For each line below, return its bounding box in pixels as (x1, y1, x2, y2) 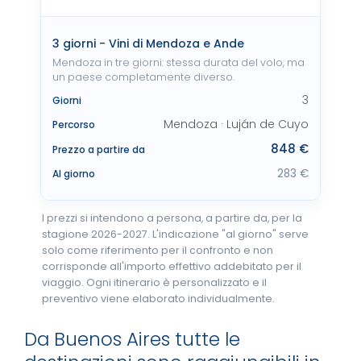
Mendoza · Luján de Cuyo (164, 116, 309, 132)
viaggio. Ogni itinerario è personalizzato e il (42, 276, 267, 289)
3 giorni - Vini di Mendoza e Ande (52, 35, 244, 52)
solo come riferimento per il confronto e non (42, 243, 273, 257)
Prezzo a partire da (52, 143, 145, 156)
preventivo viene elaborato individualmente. (42, 292, 275, 305)
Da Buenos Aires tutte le (24, 326, 240, 352)
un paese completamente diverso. (52, 70, 234, 84)
